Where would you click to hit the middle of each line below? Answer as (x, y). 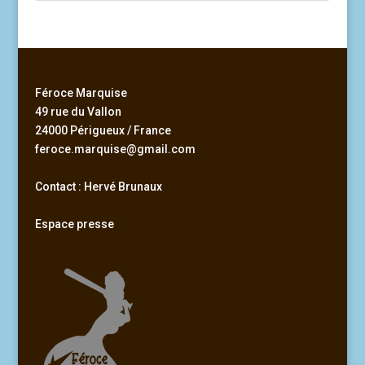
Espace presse (74, 224)
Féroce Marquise (81, 92)
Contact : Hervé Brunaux (98, 186)
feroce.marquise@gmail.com (115, 149)
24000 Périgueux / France (103, 130)
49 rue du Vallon (78, 111)
